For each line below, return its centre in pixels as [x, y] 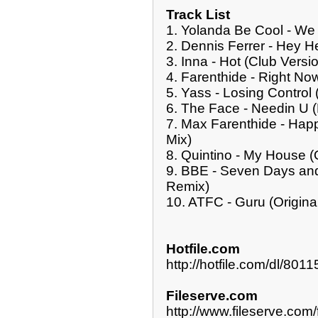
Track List [198, 14]
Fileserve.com [212, 295]
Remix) [188, 186]
